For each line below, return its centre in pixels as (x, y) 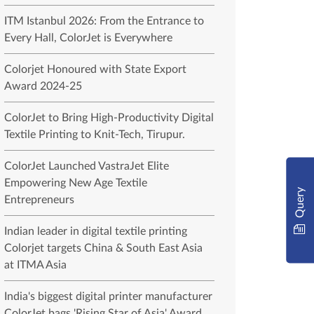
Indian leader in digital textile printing (95, 231)
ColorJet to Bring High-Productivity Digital (109, 118)
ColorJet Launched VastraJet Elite (86, 166)
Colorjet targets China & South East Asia (103, 248)
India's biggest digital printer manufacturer (108, 296)
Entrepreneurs (39, 200)
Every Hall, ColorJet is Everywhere (88, 38)
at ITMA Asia (35, 265)
